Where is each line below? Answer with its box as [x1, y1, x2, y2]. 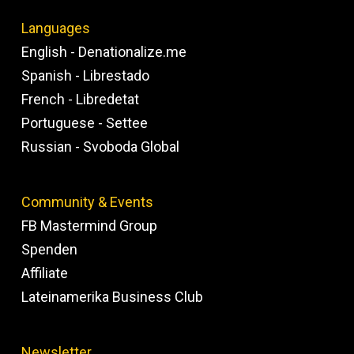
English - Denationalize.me [21, 43, 186, 60]
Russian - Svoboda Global [21, 137, 179, 155]
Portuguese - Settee [21, 114, 148, 131]
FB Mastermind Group [21, 217, 157, 234]
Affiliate [21, 264, 68, 281]
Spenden [21, 240, 77, 258]
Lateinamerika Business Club [21, 288, 203, 305]
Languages [21, 19, 90, 36]
